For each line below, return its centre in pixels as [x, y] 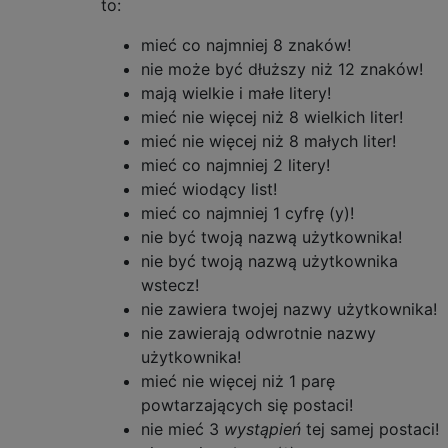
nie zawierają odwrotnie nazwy [258, 333]
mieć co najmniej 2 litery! [235, 165]
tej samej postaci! [370, 429]
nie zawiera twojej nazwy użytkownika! [289, 309]
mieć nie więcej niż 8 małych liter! [268, 141]
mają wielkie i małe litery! [236, 93]
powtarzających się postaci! [247, 405]
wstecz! [170, 285]
